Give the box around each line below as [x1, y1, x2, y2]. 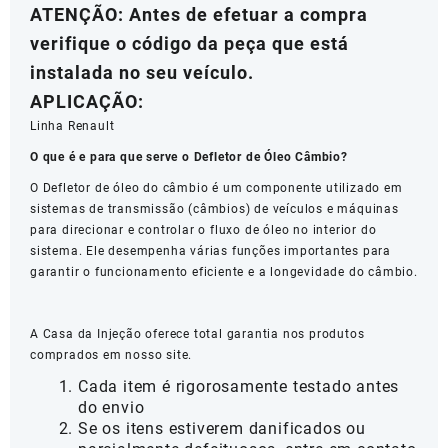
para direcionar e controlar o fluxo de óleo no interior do [30, 223, 377, 238]
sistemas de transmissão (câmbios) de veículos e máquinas [30, 202, 399, 217]
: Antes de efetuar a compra [118, 4, 368, 26]
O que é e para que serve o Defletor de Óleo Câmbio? [30, 150, 348, 165]
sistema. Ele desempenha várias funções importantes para [30, 244, 391, 259]
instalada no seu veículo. [30, 62, 254, 84]
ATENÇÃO [30, 4, 118, 26]
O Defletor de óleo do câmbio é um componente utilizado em [30, 181, 403, 196]
